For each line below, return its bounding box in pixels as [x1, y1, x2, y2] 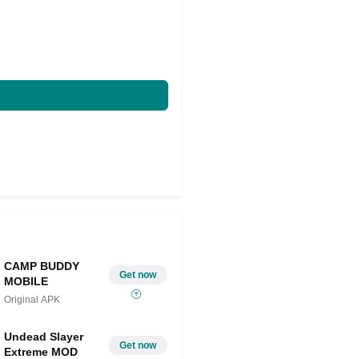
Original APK [4, 294, 61, 306]
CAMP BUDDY [4, 260, 80, 273]
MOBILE [4, 275, 49, 288]
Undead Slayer [4, 330, 84, 344]
